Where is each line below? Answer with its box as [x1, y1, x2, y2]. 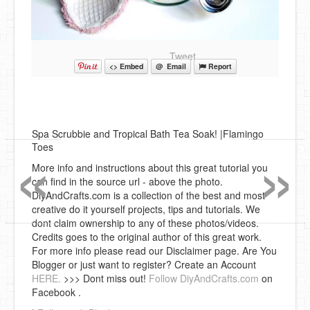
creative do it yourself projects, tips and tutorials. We [32, 201, 260, 216]
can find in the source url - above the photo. [32, 174, 223, 188]
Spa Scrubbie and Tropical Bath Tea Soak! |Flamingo [32, 126, 264, 140]
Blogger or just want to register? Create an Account [32, 257, 256, 271]
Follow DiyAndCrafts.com [149, 271, 259, 285]
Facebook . [32, 284, 81, 299]
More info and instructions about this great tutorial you [32, 160, 268, 174]
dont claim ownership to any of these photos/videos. [32, 215, 259, 230]
